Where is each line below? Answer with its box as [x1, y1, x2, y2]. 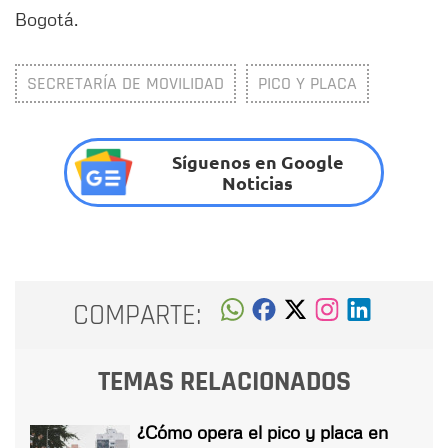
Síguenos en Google [171, 150, 344, 174]
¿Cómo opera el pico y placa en [137, 421, 388, 444]
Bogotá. [15, 7, 88, 30]
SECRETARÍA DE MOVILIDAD [27, 71, 224, 95]
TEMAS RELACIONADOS [97, 364, 351, 401]
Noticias [222, 171, 294, 195]
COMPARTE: [73, 296, 202, 334]
